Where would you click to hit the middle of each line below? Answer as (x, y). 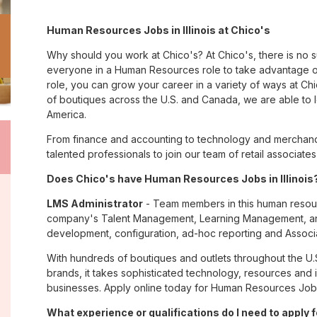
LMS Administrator (95, 204)
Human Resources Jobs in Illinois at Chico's (158, 30)
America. (67, 115)
